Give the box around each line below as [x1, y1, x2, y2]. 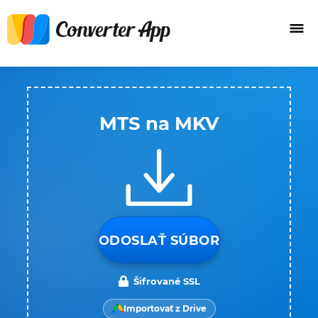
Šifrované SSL [133, 275, 200, 287]
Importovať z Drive [123, 303, 207, 314]
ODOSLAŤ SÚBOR [98, 233, 220, 248]
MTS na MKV [99, 112, 219, 135]
